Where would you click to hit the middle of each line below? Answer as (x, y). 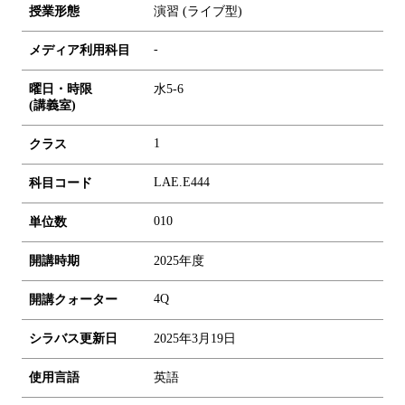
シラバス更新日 (73, 338)
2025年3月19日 (195, 338)
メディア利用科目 (80, 50)
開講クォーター (73, 299)
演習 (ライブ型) (198, 11)
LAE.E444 (182, 182)
